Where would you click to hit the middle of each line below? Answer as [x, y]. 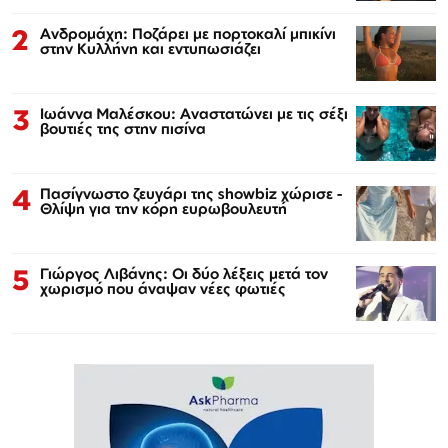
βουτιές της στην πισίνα [123, 128]
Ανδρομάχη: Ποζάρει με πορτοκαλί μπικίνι [188, 33]
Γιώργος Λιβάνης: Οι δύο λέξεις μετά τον [184, 273]
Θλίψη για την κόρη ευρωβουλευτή [163, 208]
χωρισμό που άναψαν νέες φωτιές [163, 288]
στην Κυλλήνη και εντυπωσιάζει [150, 48]
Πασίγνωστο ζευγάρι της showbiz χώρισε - [191, 193]
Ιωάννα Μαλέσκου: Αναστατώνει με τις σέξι [194, 113]
